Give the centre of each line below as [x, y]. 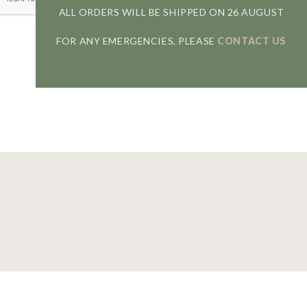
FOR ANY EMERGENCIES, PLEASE [137, 41]
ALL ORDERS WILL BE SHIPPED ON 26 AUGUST [171, 12]
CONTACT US [252, 41]
